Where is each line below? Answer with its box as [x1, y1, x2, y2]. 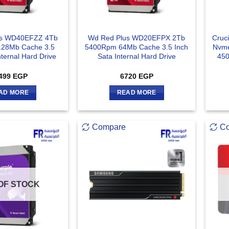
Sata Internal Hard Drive [97, 52, 176, 61]
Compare [92, 122, 126, 131]
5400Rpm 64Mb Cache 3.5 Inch [85, 43, 189, 52]
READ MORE [117, 89, 156, 96]
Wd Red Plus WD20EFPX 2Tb [88, 34, 186, 42]
